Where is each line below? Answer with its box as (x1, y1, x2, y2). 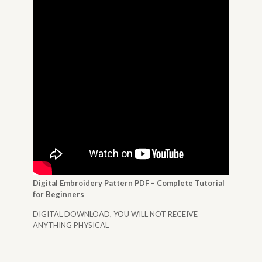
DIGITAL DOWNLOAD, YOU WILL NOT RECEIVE (33, 209, 198, 219)
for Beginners (33, 189, 85, 199)
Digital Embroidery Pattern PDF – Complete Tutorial (33, 178, 225, 188)
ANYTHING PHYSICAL (33, 220, 109, 230)
